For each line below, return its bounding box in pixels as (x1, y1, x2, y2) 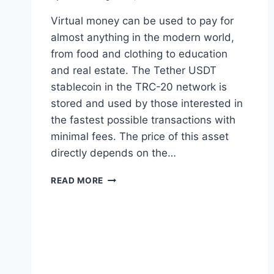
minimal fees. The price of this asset (51, 130, 229, 143)
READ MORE (51, 176, 104, 186)
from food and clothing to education (51, 48, 228, 61)
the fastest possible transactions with (51, 114, 235, 127)
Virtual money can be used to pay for (51, 15, 234, 28)
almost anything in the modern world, (51, 31, 234, 44)
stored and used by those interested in (51, 97, 243, 110)
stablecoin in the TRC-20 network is (51, 81, 227, 94)
